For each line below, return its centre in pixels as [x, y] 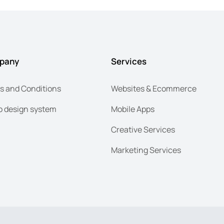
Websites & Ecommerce [154, 88]
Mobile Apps [133, 109]
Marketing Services [146, 150]
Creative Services [143, 129]
